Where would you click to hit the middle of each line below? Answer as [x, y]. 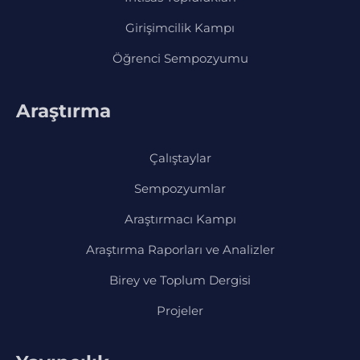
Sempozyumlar [180, 188]
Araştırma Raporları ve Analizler [180, 249]
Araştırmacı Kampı [180, 219]
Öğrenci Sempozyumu [180, 59]
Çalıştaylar [180, 157]
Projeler [180, 310]
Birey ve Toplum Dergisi [180, 280]
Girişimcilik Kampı [180, 28]
